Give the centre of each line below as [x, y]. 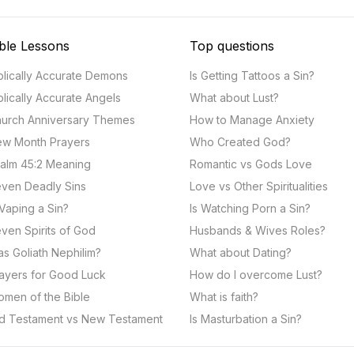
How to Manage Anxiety [252, 120]
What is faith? [224, 297]
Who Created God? [240, 142]
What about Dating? [241, 252]
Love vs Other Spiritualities [259, 186]
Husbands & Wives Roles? [258, 230]
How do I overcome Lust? [256, 275]
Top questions [232, 46]
